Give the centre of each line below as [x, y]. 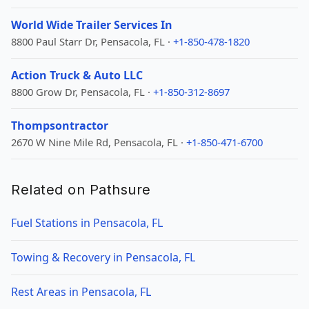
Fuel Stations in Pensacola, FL [87, 223]
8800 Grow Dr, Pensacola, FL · [82, 92]
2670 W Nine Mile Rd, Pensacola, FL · [99, 142]
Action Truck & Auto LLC [77, 75]
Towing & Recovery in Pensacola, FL [103, 257]
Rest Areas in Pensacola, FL [81, 292]
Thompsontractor [60, 126]
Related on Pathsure [81, 190]
